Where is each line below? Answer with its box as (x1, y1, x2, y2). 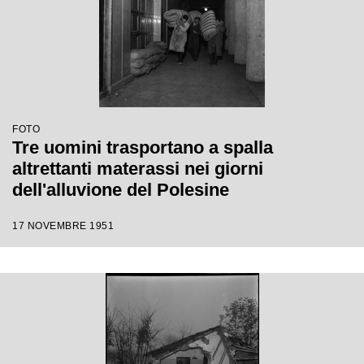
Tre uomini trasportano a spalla (12, 137, 273, 158)
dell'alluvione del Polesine (12, 180, 229, 200)
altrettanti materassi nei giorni (12, 158, 263, 179)
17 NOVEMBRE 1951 (12, 220, 114, 232)
